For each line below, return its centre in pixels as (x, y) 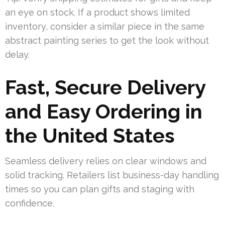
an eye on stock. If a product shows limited (97, 13)
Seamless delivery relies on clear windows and (106, 161)
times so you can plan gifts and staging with (100, 189)
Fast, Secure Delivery (105, 87)
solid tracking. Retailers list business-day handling (112, 175)
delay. (17, 55)
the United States (90, 136)
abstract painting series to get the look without (107, 41)
